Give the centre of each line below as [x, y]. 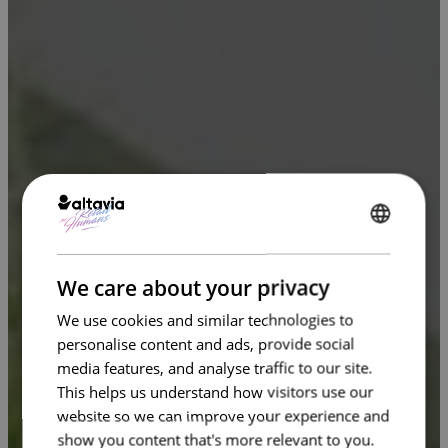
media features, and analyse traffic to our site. [215, 367]
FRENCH [386, 268]
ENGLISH [388, 234]
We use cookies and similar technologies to [205, 319]
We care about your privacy [193, 287]
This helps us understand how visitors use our [215, 391]
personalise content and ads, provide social [206, 343]
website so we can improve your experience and [223, 415]
